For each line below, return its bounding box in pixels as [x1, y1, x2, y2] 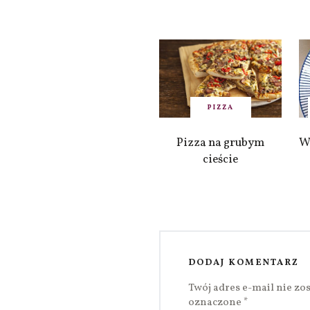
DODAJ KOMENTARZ [188, 256, 299, 269]
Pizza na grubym [176, 134, 265, 151]
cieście [203, 151, 239, 167]
